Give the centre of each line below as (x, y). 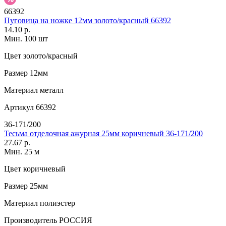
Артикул (19, 107)
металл (51, 90)
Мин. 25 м (22, 152)
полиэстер (56, 203)
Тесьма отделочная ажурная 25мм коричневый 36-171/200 (103, 134)
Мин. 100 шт (26, 39)
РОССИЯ (75, 220)
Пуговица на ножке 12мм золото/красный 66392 (88, 21)
